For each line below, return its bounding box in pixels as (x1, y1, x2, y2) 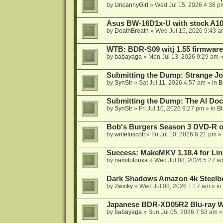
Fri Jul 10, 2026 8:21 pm (151, 131, 217, 138)
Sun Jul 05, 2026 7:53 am (148, 209, 218, 216)
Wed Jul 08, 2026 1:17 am (139, 183, 210, 190)
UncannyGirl (114, 1, 148, 9)
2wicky (114, 183, 133, 190)
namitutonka (114, 157, 148, 164)
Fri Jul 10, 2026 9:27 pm (138, 105, 204, 112)
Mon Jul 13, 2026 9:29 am (148, 53, 219, 61)
